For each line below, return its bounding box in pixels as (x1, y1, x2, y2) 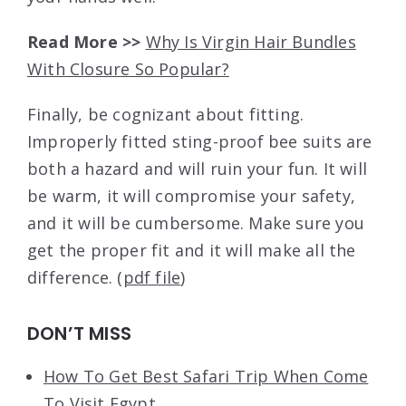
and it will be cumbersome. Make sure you (27, 211, 365, 234)
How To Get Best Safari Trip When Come (43, 364, 369, 387)
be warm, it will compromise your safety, (27, 184, 356, 207)
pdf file (122, 266, 181, 288)
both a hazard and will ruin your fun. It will (27, 157, 368, 179)
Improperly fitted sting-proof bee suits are (27, 130, 372, 152)
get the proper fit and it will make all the (27, 238, 356, 261)
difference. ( (27, 266, 123, 288)
